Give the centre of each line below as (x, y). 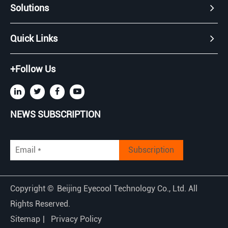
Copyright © (33, 188)
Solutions (30, 8)
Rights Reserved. (40, 204)
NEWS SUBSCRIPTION (55, 114)
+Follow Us (33, 69)
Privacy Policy (76, 219)
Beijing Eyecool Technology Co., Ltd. (123, 188)
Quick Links (34, 38)
